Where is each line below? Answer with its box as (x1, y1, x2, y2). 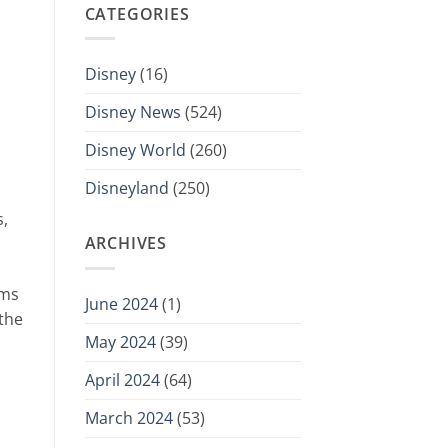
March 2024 (84, 406, 173, 429)
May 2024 (84, 330, 156, 353)
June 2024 (84, 292, 158, 315)
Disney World (84, 139, 186, 162)
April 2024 (84, 368, 160, 391)
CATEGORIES (84, 2, 190, 25)
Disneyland (84, 177, 169, 200)
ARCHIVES (84, 232, 167, 255)
